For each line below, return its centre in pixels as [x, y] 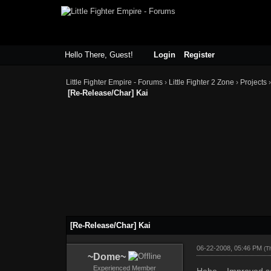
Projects [254, 82]
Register [199, 55]
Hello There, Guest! [100, 55]
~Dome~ [107, 256]
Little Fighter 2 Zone [202, 82]
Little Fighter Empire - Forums [115, 82]
